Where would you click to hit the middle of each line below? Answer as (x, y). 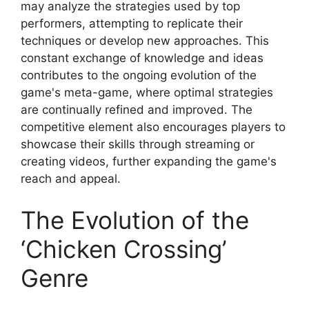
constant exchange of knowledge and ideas (142, 58)
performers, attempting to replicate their (132, 24)
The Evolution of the (135, 220)
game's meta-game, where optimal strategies (147, 93)
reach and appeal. (71, 179)
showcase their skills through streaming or (138, 144)
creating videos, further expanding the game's (149, 162)
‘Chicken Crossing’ (123, 249)
